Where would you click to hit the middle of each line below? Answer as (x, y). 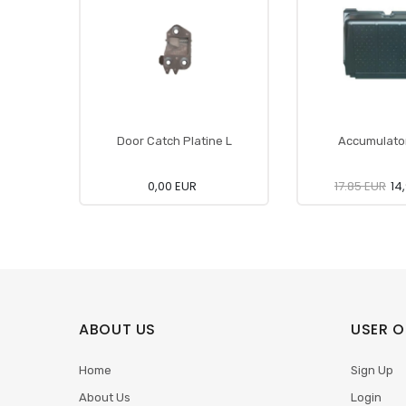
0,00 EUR (172, 186)
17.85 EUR (360, 186)
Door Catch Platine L (174, 141)
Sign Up (372, 370)
